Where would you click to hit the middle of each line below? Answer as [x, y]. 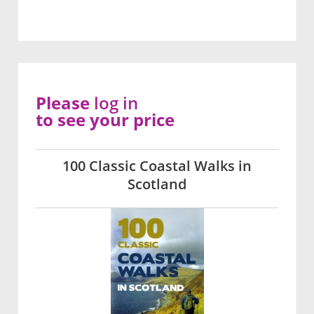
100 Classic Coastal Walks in [157, 166]
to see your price [105, 120]
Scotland [157, 184]
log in [116, 103]
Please [65, 103]
